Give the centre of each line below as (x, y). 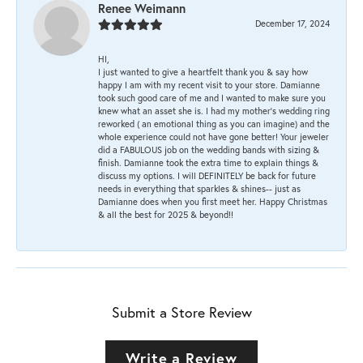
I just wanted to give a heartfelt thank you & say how (203, 71)
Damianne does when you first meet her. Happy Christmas (213, 201)
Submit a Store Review (181, 312)
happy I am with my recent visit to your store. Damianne (209, 84)
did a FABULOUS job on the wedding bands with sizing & (209, 149)
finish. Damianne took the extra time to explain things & (208, 162)
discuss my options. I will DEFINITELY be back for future (207, 175)
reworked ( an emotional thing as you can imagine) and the (214, 123)
